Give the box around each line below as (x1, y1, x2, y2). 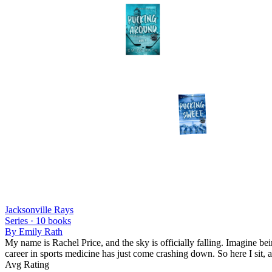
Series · (5, 215, 36, 226)
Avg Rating (5, 259, 49, 270)
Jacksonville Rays (5, 204, 73, 215)
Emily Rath (19, 226, 63, 237)
